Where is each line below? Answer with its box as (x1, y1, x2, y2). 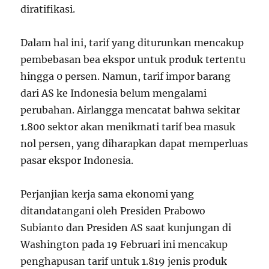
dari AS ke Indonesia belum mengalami (20, 86, 207, 99)
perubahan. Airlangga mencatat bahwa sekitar (20, 103, 241, 116)
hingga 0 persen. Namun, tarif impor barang (20, 70, 231, 82)
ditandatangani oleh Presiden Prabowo (20, 204, 206, 217)
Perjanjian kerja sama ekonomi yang (20, 187, 195, 200)
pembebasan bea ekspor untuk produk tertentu (20, 53, 246, 65)
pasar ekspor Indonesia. (20, 154, 134, 166)
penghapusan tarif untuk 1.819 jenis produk (20, 255, 228, 267)
